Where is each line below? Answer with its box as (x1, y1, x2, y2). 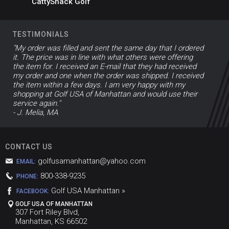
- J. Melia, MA (13, 107, 58, 117)
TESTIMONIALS (13, 30, 69, 38)
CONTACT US (5, 142, 53, 151)
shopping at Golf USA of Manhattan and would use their (13, 89, 197, 99)
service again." (13, 98, 60, 108)
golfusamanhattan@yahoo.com (38, 156, 146, 166)
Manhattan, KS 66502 (15, 216, 87, 226)
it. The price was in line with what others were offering (13, 52, 193, 62)
